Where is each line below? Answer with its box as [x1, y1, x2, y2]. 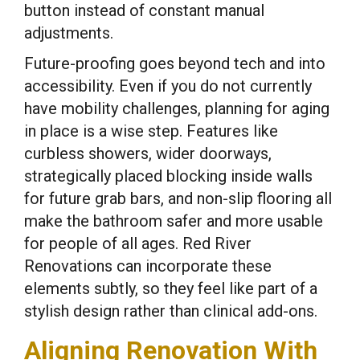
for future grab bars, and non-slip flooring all [24, 189, 332, 208]
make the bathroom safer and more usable [24, 211, 323, 231]
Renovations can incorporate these [24, 256, 272, 276]
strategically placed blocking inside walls [24, 166, 313, 186]
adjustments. [24, 23, 113, 43]
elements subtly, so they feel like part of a [24, 279, 317, 298]
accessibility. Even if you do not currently [24, 76, 312, 96]
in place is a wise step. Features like [24, 121, 278, 141]
